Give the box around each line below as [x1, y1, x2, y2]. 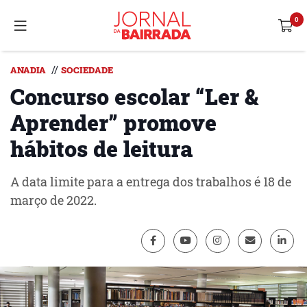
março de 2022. [10, 193, 97, 208]
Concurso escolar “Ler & [10, 82, 258, 111]
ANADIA [10, 64, 46, 75]
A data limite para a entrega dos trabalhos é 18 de [10, 174, 291, 190]
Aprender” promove [10, 108, 217, 137]
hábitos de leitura [10, 134, 193, 163]
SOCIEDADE [61, 64, 113, 75]
